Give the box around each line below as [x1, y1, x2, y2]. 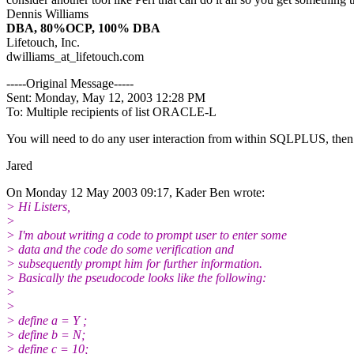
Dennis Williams [6, 6, 88, 21]
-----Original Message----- [6, 76, 134, 90]
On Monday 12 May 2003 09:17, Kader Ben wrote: [6, 185, 265, 199]
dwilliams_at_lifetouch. [6, 49, 122, 63]
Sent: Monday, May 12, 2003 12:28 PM [6, 90, 205, 104]
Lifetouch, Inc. [6, 35, 80, 49]
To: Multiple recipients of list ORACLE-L [6, 104, 217, 119]
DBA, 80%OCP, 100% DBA [6, 21, 160, 35]
